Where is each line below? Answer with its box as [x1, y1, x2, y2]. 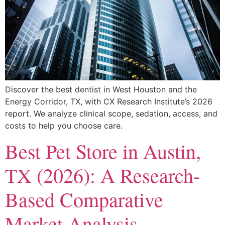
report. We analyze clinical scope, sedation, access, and [5, 108, 217, 119]
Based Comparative [5, 185, 163, 212]
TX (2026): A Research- [5, 161, 200, 188]
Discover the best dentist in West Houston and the [5, 84, 197, 95]
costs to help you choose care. [5, 121, 123, 131]
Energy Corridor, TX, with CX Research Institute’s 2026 [5, 96, 212, 107]
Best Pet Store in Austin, [5, 137, 201, 164]
